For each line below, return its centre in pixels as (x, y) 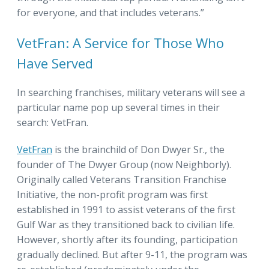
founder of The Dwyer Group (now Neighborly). (124, 164)
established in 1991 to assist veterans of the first (126, 209)
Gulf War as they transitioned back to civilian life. (126, 224)
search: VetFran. (53, 122)
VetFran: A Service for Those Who (120, 42)
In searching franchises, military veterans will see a (131, 92)
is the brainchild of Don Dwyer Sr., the (138, 149)
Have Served (55, 63)
